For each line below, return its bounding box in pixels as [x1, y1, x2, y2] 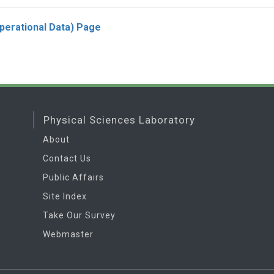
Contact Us [43, 154, 91, 163]
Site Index [43, 191, 87, 201]
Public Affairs [43, 172, 104, 182]
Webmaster [43, 229, 94, 239]
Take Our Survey [43, 210, 116, 220]
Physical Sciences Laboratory [43, 114, 195, 126]
